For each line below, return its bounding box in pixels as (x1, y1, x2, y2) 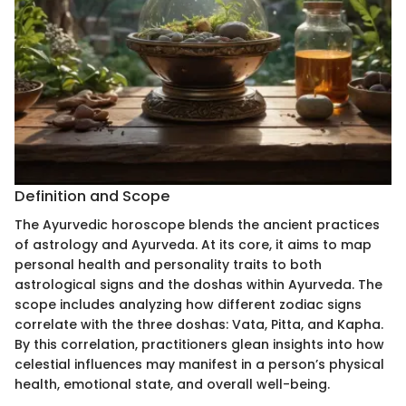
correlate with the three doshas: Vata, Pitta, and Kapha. (14, 315, 383, 334)
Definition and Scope (14, 186, 170, 208)
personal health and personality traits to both (14, 256, 322, 275)
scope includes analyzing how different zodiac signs (14, 295, 362, 314)
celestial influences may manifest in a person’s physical (14, 355, 384, 374)
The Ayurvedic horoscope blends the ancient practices (14, 216, 380, 235)
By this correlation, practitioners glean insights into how (14, 335, 384, 354)
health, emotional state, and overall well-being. (14, 375, 330, 394)
